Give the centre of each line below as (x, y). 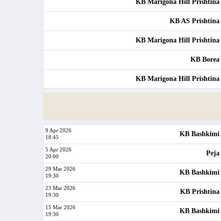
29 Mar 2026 (60, 169)
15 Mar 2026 (60, 207)
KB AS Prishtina (195, 21)
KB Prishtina (200, 192)
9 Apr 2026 (58, 130)
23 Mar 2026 (60, 188)
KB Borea (205, 59)
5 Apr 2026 (58, 149)
